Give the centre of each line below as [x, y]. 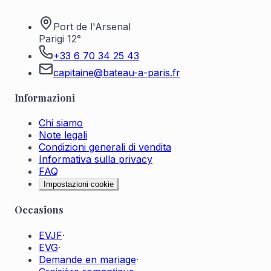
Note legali [63, 135]
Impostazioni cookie [79, 184]
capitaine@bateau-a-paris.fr [117, 72]
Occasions [39, 210]
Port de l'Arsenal [92, 26]
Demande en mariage [87, 259]
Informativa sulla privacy [96, 159]
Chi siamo [61, 123]
